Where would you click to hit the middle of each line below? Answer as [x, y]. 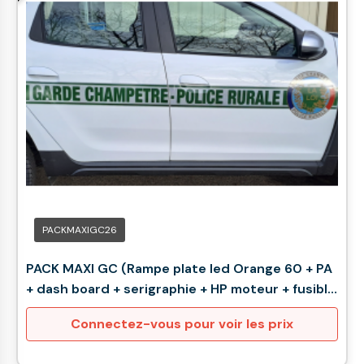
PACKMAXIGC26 [80, 230]
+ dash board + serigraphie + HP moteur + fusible [181, 289]
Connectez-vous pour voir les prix [182, 324]
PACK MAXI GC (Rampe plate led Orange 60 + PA [179, 269]
